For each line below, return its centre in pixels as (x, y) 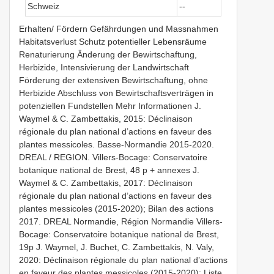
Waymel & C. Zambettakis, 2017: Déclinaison (106, 183)
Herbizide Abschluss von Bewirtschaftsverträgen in (116, 93)
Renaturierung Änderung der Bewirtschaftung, (108, 54)
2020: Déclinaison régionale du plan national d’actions (123, 260)
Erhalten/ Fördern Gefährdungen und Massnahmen (119, 28)
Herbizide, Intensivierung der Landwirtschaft (104, 67)
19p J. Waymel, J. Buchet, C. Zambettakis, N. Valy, (117, 247)
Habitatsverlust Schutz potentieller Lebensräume (113, 41)
